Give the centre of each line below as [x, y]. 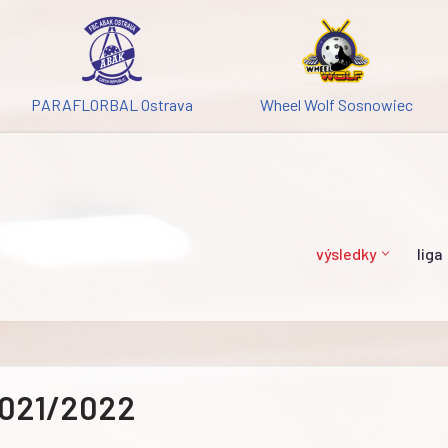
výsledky [346, 253]
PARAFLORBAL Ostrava [112, 104]
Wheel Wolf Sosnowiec [336, 104]
